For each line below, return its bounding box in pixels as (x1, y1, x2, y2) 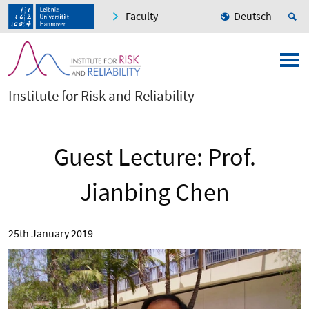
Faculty (126, 9, 158, 23)
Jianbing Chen (79, 177, 230, 208)
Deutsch (234, 9, 272, 23)
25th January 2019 (8, 226, 93, 241)
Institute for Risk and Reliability (8, 86, 195, 106)
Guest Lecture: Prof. (53, 141, 256, 173)
